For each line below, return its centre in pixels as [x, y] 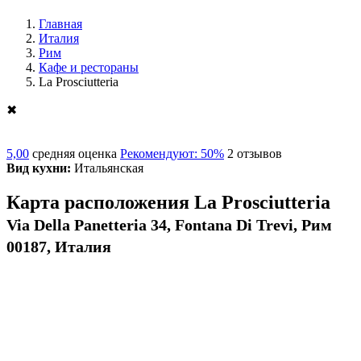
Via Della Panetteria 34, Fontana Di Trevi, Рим [169, 224]
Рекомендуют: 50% [172, 153]
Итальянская [107, 168]
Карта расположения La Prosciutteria [168, 202]
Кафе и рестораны [89, 67]
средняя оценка [75, 153]
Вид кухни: [39, 168]
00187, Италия [59, 246]
